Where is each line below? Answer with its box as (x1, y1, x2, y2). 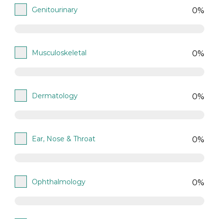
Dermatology (32, 91, 78, 101)
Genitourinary (32, 5, 78, 15)
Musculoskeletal (32, 48, 87, 58)
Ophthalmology (32, 177, 86, 187)
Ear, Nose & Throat (32, 134, 95, 144)
